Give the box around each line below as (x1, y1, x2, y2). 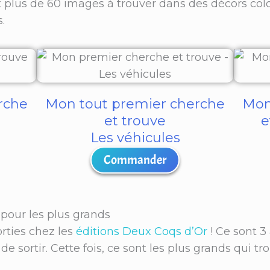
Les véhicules (90, 130, 180, 146)
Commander (104, 152, 166, 168)
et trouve (104, 113, 166, 130)
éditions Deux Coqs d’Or (76, 225, 207, 239)
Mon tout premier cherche (45, 96, 225, 113)
